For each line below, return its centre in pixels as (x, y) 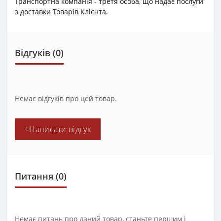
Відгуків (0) (39, 53)
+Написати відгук (58, 129)
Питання (34, 176)
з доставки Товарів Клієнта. (61, 11)
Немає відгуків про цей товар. (66, 98)
